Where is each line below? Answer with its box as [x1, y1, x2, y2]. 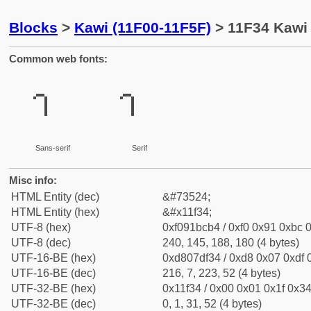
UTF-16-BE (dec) [11, 267, 96, 279]
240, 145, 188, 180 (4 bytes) [162, 237, 299, 249]
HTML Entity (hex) [11, 206, 99, 218]
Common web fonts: [9, 53, 108, 65]
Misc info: [9, 174, 57, 186]
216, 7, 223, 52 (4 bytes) [162, 267, 280, 279]
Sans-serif [35, 144, 70, 152]
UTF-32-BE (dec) [11, 298, 96, 310]
